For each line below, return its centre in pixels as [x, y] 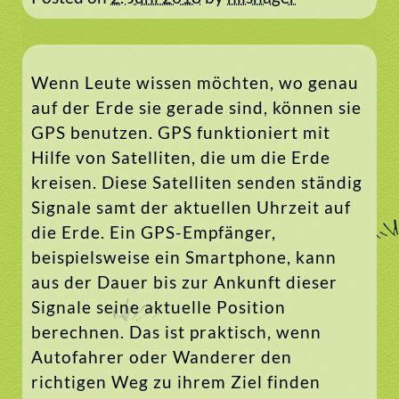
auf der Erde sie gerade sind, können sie [196, 108]
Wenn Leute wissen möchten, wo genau [195, 83]
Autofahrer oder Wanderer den [162, 357]
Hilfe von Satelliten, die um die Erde [181, 158]
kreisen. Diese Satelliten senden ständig [197, 183]
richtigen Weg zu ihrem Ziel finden [176, 382]
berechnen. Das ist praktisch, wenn [176, 332]
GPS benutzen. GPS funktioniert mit [181, 133]
